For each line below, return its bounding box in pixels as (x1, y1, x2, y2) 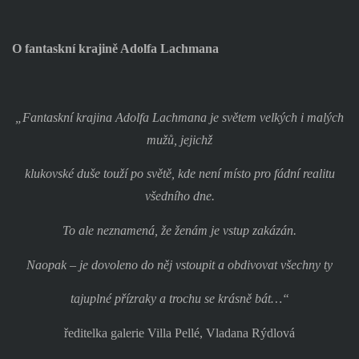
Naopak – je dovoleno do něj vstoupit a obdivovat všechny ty (26, 257, 333, 272)
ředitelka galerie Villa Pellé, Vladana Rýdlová (64, 326, 295, 340)
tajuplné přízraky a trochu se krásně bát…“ (70, 292, 289, 306)
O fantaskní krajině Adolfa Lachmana (11, 42, 219, 56)
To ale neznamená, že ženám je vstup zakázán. (63, 224, 296, 238)
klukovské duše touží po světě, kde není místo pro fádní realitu (24, 167, 335, 181)
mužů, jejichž (147, 132, 212, 147)
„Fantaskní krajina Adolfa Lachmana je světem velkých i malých (15, 110, 344, 124)
